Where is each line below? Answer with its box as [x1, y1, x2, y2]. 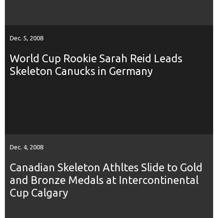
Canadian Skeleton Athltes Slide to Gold [10, 161, 202, 173]
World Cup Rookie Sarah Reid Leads [10, 52, 182, 64]
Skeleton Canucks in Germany [10, 64, 153, 77]
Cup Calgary [10, 186, 68, 199]
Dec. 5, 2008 [10, 34, 43, 41]
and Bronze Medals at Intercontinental [10, 173, 199, 186]
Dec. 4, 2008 [10, 143, 43, 150]
